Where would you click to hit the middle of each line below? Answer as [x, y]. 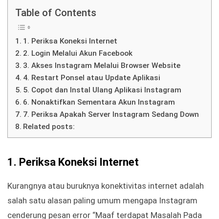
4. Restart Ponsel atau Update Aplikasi [92, 78]
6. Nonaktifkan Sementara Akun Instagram [99, 102]
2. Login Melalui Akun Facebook [78, 54]
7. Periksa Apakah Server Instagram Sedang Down [111, 115]
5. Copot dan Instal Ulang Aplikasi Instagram [102, 90]
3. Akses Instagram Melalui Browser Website [102, 66]
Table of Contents [56, 13]
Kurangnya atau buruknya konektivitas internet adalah [106, 186]
